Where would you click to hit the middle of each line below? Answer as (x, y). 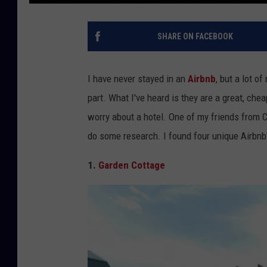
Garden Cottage (133, 165)
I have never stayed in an (138, 78)
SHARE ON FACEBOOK (195, 36)
